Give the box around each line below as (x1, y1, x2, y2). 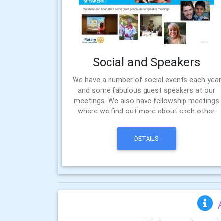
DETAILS (134, 134, 159, 143)
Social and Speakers (93, 54, 201, 69)
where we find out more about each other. (77, 106, 216, 115)
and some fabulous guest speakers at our (78, 85, 216, 95)
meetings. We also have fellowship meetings (74, 96, 220, 105)
